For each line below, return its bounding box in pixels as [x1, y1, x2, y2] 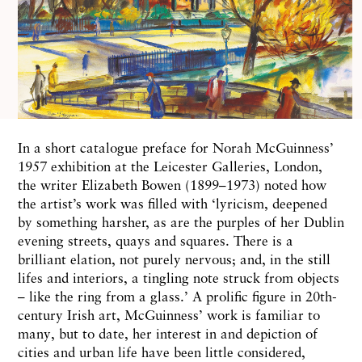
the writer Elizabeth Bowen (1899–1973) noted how [18, 175, 326, 193]
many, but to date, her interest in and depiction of [18, 324, 318, 342]
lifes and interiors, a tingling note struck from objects [18, 268, 339, 286]
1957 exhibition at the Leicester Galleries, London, [18, 157, 322, 175]
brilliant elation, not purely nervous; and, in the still [18, 250, 330, 267]
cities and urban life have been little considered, [18, 343, 305, 360]
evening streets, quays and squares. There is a [18, 231, 293, 249]
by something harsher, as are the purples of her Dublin [18, 213, 344, 230]
